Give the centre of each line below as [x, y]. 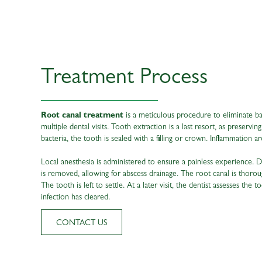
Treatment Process [124, 79]
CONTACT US [82, 223]
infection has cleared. [75, 197]
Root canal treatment [82, 116]
